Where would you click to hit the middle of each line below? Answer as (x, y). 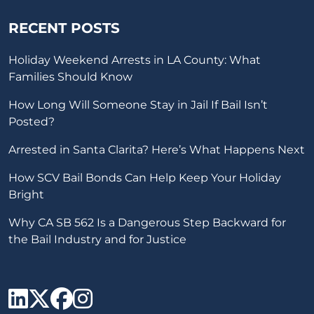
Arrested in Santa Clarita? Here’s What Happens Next (157, 150)
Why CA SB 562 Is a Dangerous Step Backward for (147, 223)
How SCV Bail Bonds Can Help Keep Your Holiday (145, 178)
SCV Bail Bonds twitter (176, 295)
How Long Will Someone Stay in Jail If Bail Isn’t (138, 105)
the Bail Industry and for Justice (97, 239)
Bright (26, 194)
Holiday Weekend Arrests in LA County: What (135, 60)
